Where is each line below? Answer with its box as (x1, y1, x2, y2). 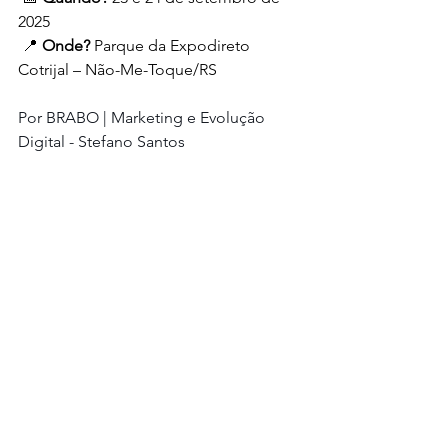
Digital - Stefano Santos (18, 132, 185, 151)
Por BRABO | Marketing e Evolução (18, 108, 269, 127)
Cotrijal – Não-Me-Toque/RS (18, 60, 217, 79)
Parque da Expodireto (90, 36, 254, 55)
